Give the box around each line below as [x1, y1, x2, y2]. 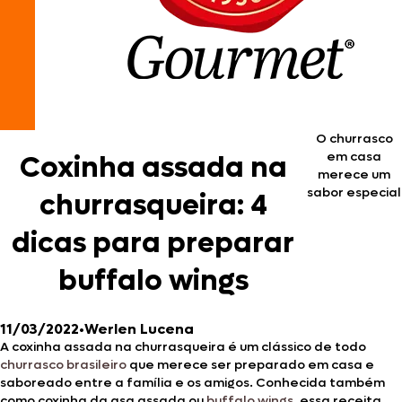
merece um [318, 166, 391, 183]
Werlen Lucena [84, 319, 194, 338]
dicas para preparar [12, 224, 295, 263]
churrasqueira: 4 [39, 187, 267, 225]
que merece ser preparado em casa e [127, 355, 374, 373]
